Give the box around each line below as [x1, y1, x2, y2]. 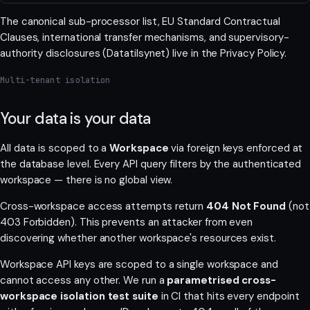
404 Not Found [206, 199, 286, 213]
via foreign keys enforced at [168, 140, 303, 155]
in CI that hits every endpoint [158, 289, 300, 303]
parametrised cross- [167, 273, 277, 287]
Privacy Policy [220, 46, 285, 61]
